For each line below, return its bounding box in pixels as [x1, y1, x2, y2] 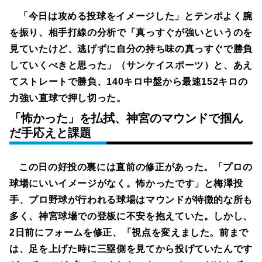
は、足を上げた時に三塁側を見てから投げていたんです [9, 243, 253, 254]
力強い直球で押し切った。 [9, 92, 126, 103]
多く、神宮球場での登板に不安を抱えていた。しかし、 [9, 211, 253, 221]
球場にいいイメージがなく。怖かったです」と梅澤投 [9, 178, 243, 188]
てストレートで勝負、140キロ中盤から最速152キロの [9, 76, 248, 87]
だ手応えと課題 [9, 126, 91, 139]
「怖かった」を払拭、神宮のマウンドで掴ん [9, 111, 243, 125]
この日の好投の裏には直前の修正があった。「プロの [19, 161, 253, 172]
